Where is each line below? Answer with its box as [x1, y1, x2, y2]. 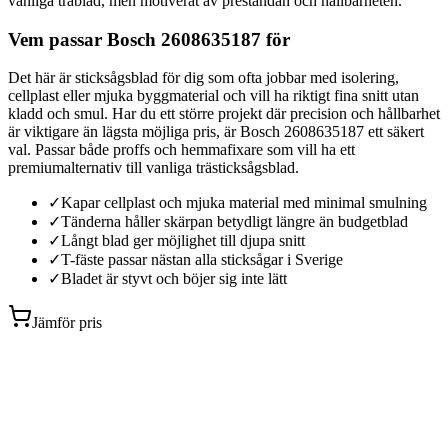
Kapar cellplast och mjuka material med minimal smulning [61, 194, 427, 212]
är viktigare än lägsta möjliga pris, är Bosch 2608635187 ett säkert [8, 123, 424, 141]
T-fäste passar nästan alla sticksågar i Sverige [61, 251, 343, 269]
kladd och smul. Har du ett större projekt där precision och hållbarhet [8, 105, 440, 123]
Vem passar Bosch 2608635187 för [8, 28, 290, 50]
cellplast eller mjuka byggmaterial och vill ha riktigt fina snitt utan [8, 87, 419, 105]
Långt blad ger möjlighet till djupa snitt [61, 232, 305, 250]
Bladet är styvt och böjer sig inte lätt [61, 270, 287, 288]
